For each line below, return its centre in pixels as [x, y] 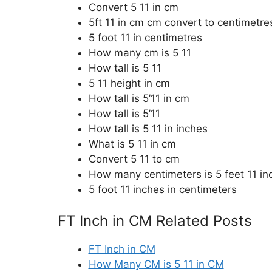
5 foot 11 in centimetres [145, 37]
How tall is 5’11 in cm [139, 98]
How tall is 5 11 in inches [148, 128]
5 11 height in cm [129, 83]
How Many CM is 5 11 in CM [156, 264]
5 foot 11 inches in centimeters [162, 189]
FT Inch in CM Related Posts [155, 221]
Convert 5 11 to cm [134, 159]
